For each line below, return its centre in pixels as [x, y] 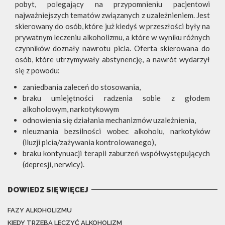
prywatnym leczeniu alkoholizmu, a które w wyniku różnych [113, 37]
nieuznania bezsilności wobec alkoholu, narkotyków [116, 131]
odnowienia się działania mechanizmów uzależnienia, [109, 120]
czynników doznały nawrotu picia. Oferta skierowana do [113, 48]
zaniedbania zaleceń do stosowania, [82, 87]
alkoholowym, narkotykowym [71, 109]
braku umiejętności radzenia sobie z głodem [116, 98]
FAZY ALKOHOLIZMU [40, 210]
